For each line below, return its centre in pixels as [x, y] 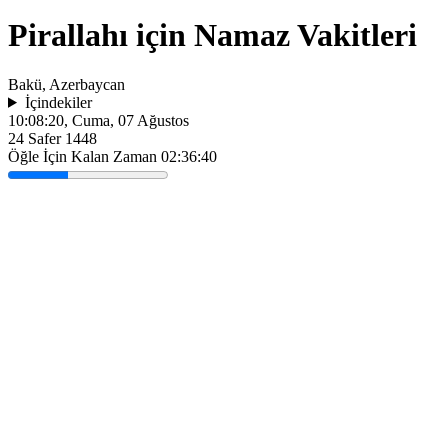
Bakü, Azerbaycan [66, 84]
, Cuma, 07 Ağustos [126, 120]
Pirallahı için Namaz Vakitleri [212, 35]
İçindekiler [58, 102]
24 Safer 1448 [52, 138]
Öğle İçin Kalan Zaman [84, 156]
